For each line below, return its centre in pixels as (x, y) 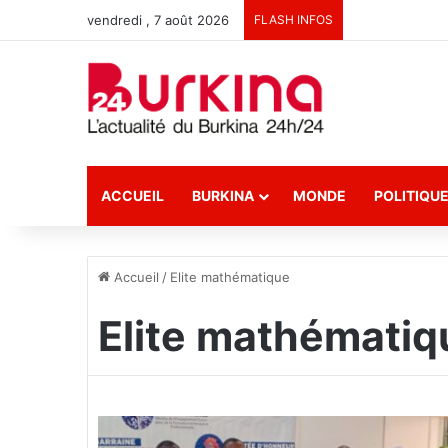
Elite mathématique (230, 277)
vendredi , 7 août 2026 (158, 20)
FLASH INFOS (293, 19)
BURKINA (223, 195)
